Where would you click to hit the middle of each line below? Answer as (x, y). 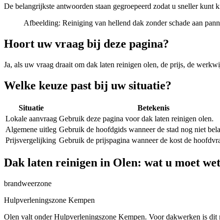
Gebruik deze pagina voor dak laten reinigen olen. (136, 119)
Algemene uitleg (31, 130)
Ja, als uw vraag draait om (45, 65)
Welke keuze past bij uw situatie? (88, 86)
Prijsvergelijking (31, 140)
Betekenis (153, 108)
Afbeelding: (43, 23)
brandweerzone (28, 183)
